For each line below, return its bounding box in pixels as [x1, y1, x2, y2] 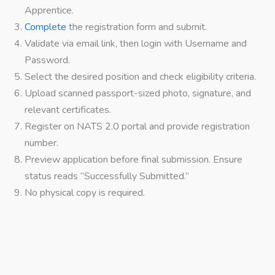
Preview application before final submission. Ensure [25, 153, 242, 167]
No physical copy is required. [25, 186, 145, 200]
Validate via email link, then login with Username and [25, 37, 247, 51]
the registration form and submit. [69, 20, 207, 34]
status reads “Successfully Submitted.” [25, 169, 189, 184]
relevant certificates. [25, 103, 111, 117]
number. [25, 136, 58, 150]
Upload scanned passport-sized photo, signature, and [25, 87, 251, 101]
